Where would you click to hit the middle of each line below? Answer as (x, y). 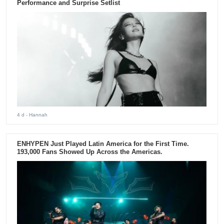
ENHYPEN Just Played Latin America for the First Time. (103, 143)
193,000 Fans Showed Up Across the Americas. (90, 151)
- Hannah (36, 114)
